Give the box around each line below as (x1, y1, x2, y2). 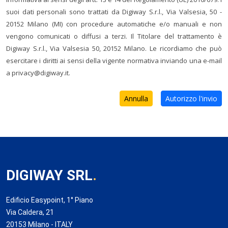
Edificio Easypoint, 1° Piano (6, 196, 93, 204)
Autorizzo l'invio (165, 94, 217, 103)
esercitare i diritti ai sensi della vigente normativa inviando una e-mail (6, 56, 222, 65)
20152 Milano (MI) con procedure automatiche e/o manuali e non (6, 19, 222, 28)
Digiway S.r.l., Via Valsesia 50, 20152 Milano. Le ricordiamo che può (6, 44, 222, 53)
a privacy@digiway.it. (6, 68, 70, 77)
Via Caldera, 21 (6, 208, 54, 216)
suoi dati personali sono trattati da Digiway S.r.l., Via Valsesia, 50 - (6, 7, 222, 16)
